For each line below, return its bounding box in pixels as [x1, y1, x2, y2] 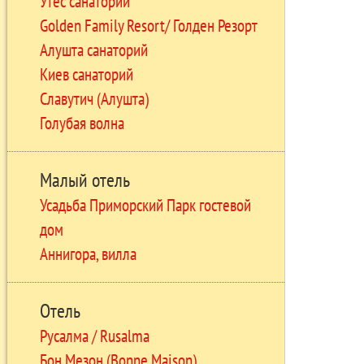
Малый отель [39, 167, 130, 193]
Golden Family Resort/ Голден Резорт [39, 13, 258, 37]
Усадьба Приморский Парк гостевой [39, 193, 251, 216]
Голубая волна [39, 110, 124, 134]
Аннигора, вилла [39, 241, 136, 265]
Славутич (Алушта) [39, 86, 149, 110]
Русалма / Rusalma [39, 323, 149, 347]
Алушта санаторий [39, 37, 148, 61]
